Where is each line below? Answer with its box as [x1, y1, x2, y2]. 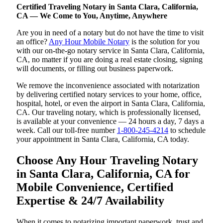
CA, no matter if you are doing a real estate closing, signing [16, 55, 203, 64]
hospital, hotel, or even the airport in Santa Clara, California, [16, 99, 205, 108]
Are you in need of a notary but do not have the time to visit [16, 28, 204, 37]
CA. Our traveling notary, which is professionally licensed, [16, 108, 201, 116]
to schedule [168, 126, 206, 134]
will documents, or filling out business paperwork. [16, 64, 173, 73]
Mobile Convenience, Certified [16, 180, 173, 194]
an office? [16, 37, 49, 46]
